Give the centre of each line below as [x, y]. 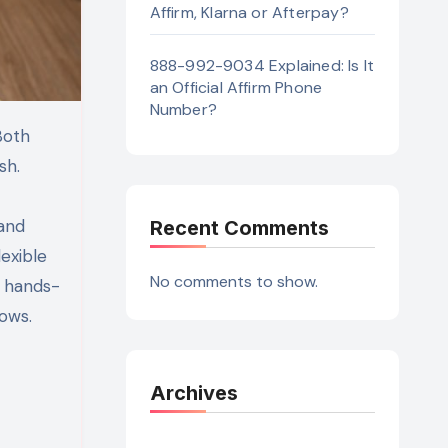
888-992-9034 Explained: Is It [262, 65]
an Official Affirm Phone [236, 87]
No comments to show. [233, 281]
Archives [193, 393]
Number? [183, 109]
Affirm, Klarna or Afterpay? [249, 12]
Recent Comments [239, 228]
